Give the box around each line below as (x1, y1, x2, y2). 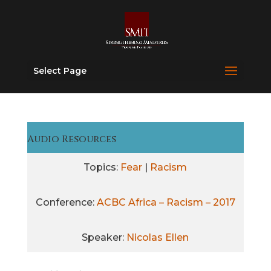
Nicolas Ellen (126, 232, 189, 243)
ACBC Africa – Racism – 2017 (96, 197, 235, 208)
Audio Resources (27, 132, 116, 146)
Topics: (83, 162, 121, 173)
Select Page (33, 65, 87, 76)
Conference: (35, 197, 97, 208)
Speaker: (82, 232, 127, 243)
